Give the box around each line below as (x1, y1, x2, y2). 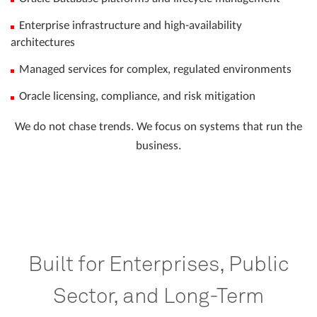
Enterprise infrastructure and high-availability (19, 17, 242, 33)
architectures (11, 34, 75, 50)
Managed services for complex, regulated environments (19, 61, 292, 76)
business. (136, 137, 181, 153)
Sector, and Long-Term (53, 282, 264, 307)
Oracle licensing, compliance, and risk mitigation (19, 88, 255, 103)
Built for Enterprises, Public (28, 250, 289, 275)
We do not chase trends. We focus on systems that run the (15, 118, 302, 134)
